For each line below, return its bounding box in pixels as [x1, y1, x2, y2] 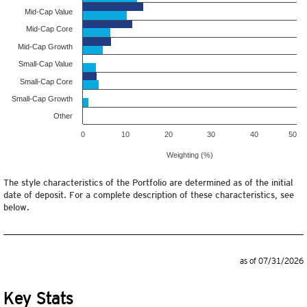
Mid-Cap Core [26, 25, 73, 33]
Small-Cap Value [19, 60, 73, 68]
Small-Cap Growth [12, 95, 73, 103]
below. [3, 202, 29, 212]
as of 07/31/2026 [240, 256, 304, 266]
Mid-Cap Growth [18, 42, 73, 51]
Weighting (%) [167, 151, 213, 159]
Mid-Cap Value [25, 8, 73, 16]
